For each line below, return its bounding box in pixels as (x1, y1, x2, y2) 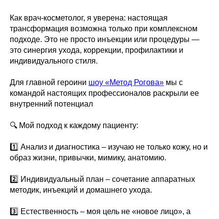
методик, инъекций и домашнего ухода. (10, 186, 152, 194)
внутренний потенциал (10, 100, 93, 108)
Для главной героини (10, 78, 88, 87)
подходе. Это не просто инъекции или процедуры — (10, 35, 199, 44)
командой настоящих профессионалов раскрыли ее (10, 89, 199, 97)
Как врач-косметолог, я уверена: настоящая (10, 14, 168, 22)
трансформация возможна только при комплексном (10, 24, 197, 33)
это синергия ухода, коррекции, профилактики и (10, 46, 183, 54)
